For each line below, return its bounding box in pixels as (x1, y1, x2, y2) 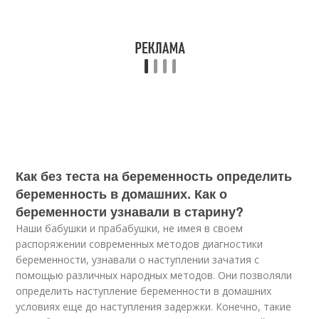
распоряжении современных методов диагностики (16, 237, 263, 251)
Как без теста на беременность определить (16, 167, 293, 185)
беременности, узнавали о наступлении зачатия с (16, 253, 260, 266)
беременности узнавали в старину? (16, 202, 244, 221)
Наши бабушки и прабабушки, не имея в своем (16, 221, 244, 235)
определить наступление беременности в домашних (16, 284, 272, 298)
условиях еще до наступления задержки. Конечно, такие (16, 300, 292, 313)
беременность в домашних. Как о (16, 184, 228, 203)
